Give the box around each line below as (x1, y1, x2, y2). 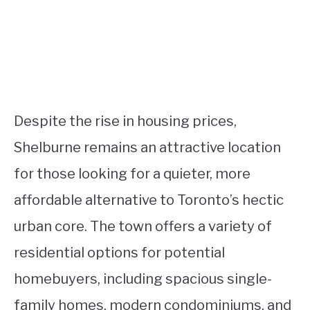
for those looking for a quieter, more (14, 165, 250, 183)
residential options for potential (14, 244, 225, 262)
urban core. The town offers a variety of (14, 218, 272, 235)
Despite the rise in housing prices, (14, 113, 237, 130)
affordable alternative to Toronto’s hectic (14, 192, 284, 209)
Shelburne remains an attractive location (14, 139, 281, 156)
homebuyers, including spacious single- (14, 271, 272, 288)
